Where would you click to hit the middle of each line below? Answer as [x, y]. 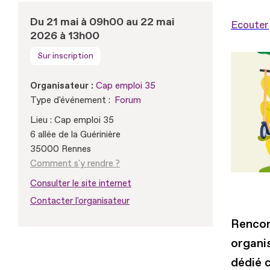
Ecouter [250, 25]
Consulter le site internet [81, 183]
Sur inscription [65, 55]
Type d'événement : [70, 100]
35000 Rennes [61, 149]
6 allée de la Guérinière [75, 134]
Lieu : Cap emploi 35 [72, 120]
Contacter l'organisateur [80, 201]
